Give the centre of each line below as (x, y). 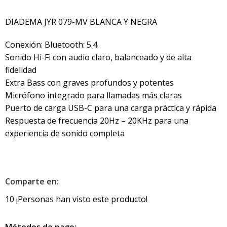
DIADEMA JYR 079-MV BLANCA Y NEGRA (81, 22)
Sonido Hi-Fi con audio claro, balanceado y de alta (98, 57)
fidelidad (21, 70)
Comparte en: (32, 181)
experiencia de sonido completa (65, 133)
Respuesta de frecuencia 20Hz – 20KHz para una (97, 120)
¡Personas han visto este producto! (82, 199)
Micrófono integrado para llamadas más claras (93, 95)
